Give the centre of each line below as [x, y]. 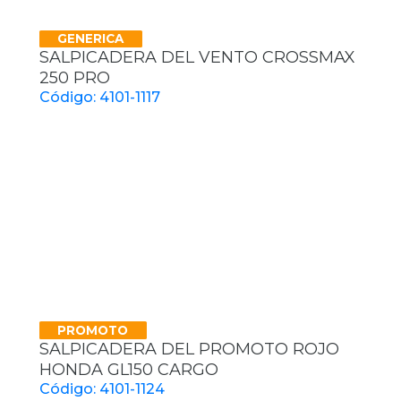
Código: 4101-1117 [100, 98]
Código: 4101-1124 [102, 389]
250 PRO [75, 78]
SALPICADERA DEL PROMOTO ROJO [189, 350]
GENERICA [91, 38]
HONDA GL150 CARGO [129, 370]
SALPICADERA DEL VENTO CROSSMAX [197, 58]
